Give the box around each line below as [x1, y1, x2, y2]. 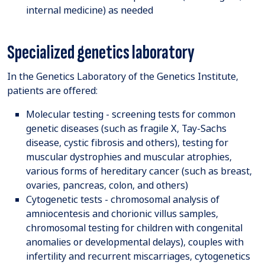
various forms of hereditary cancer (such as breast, [26, 164, 252, 178]
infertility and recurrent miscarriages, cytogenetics [26, 250, 250, 263]
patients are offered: [7, 84, 98, 98]
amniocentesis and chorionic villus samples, [26, 207, 218, 221]
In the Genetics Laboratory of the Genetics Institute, [7, 70, 238, 83]
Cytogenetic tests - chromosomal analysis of [26, 193, 219, 206]
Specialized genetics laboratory [7, 41, 195, 65]
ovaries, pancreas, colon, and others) [26, 179, 188, 192]
